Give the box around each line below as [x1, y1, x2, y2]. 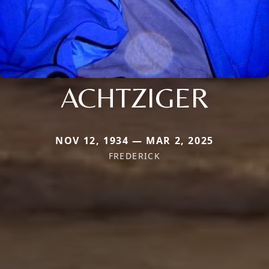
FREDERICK [108, 150, 161, 162]
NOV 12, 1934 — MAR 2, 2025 [55, 134, 214, 148]
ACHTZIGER [60, 80, 209, 115]
